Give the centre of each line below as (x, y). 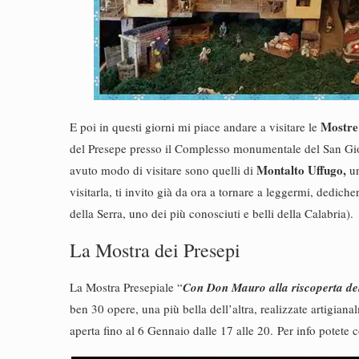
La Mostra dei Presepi (155, 250)
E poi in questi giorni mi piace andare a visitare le (195, 127)
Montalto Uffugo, (300, 170)
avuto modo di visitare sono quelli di (161, 170)
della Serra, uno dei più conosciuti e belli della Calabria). (212, 213)
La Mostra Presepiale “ (126, 287)
